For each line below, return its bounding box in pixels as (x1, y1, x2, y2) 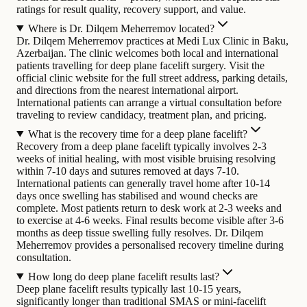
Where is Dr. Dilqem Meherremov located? (27, 22, 214, 34)
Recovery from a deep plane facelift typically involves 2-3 (16, 140, 267, 152)
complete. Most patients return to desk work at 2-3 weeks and (16, 201, 282, 214)
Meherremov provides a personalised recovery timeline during (16, 238, 284, 251)
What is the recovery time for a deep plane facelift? (27, 127, 247, 140)
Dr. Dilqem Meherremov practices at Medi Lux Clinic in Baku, (16, 34, 288, 47)
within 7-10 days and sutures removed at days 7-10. (16, 164, 239, 177)
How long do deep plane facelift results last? (27, 270, 219, 282)
